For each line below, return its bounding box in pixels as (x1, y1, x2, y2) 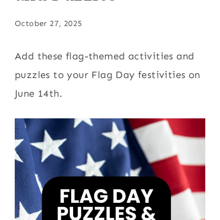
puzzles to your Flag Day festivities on (15, 69, 200, 81)
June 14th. (15, 87, 63, 99)
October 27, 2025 (15, 19, 82, 28)
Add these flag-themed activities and (15, 50, 194, 62)
